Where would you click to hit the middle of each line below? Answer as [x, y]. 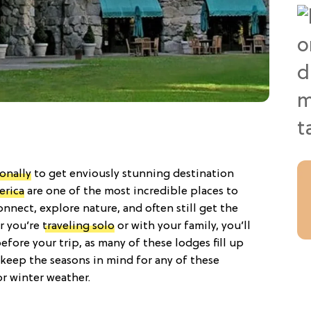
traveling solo [78, 226]
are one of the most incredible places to [131, 191]
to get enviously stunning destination [133, 174]
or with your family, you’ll [183, 226]
